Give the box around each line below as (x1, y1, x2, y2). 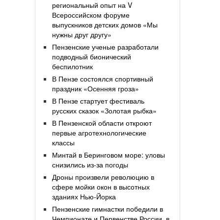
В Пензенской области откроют (52, 118, 152, 128)
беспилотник (52, 61, 93, 72)
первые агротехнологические (52, 128, 146, 138)
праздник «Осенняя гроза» (52, 83, 139, 94)
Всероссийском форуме (52, 10, 130, 20)
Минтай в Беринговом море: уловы (52, 150, 165, 160)
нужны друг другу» (52, 29, 111, 40)
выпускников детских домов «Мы (52, 20, 158, 30)
